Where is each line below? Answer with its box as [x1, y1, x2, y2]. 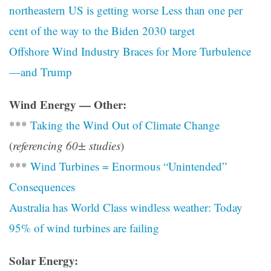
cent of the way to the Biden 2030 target [9, 23, 195, 39]
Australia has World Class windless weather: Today [9, 200, 243, 215]
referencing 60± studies [13, 138, 120, 154]
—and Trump [9, 64, 72, 80]
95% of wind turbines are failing [9, 220, 159, 236]
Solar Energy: [9, 252, 78, 269]
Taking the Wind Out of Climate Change [30, 117, 220, 133]
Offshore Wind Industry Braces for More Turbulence [9, 44, 251, 59]
